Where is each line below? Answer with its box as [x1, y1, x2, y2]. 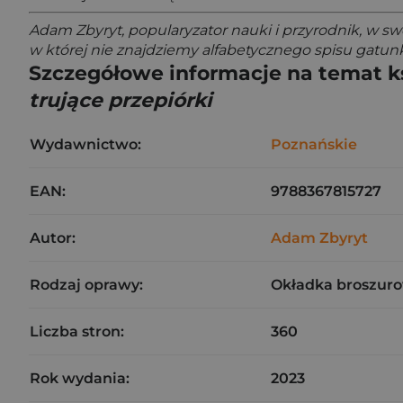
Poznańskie [271, 135, 357, 153]
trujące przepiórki [29, 87, 212, 112]
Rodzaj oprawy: [30, 275, 143, 293]
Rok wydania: [30, 369, 130, 387]
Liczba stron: [30, 322, 124, 340]
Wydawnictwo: [30, 135, 141, 153]
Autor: [30, 228, 76, 246]
